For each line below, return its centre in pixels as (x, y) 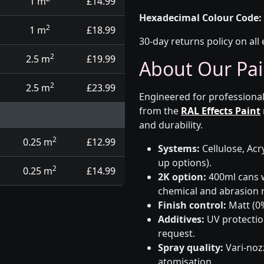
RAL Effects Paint (221, 111)
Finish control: (192, 205)
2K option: (182, 177)
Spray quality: (191, 247)
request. (176, 233)
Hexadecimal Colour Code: (200, 18)
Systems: (179, 148)
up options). (185, 163)
